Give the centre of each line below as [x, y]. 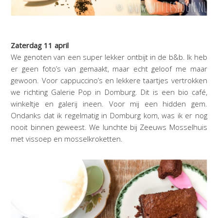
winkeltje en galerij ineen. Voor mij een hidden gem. [109, 103]
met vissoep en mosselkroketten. [67, 138]
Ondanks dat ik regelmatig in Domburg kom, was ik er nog [109, 115]
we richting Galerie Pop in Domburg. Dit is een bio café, [109, 92]
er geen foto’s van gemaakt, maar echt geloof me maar [109, 68]
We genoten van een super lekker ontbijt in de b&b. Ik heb [109, 57]
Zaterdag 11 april [40, 45]
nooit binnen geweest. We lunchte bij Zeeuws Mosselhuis [109, 127]
